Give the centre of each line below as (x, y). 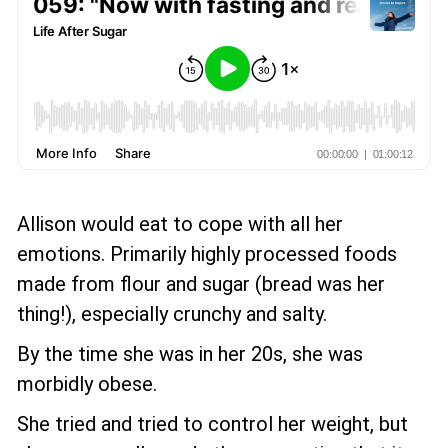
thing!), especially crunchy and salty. (172, 314)
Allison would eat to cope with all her (180, 224)
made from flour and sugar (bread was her (201, 284)
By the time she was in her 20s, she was (190, 354)
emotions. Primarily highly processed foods (207, 254)
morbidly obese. (87, 384)
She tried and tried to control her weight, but (212, 424)
